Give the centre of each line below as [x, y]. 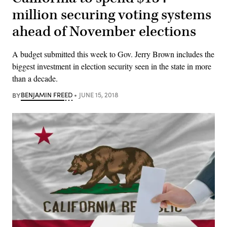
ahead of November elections [104, 31]
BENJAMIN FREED [47, 94]
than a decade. [35, 78]
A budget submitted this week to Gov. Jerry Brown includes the [113, 54]
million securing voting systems [112, 15]
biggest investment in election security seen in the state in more [112, 66]
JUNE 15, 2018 [99, 94]
